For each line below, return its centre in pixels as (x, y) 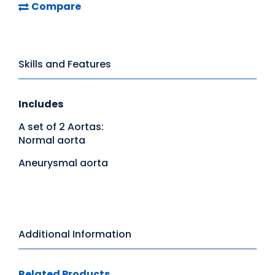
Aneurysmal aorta (63, 163)
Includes (41, 104)
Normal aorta (52, 141)
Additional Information (75, 234)
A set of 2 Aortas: (61, 127)
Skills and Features (65, 64)
